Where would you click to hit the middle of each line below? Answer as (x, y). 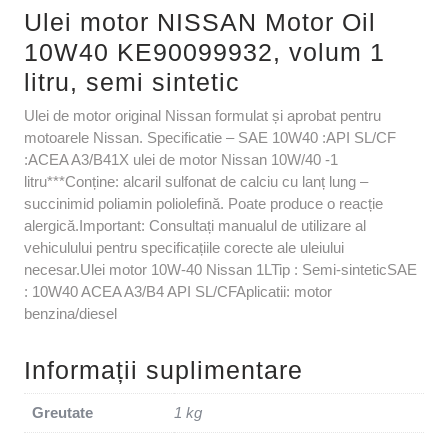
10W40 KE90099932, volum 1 (204, 52)
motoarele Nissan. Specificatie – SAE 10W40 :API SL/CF (210, 138)
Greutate (62, 413)
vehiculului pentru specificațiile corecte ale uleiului (184, 248)
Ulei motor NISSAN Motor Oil (200, 22)
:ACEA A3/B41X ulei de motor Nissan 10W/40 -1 (181, 160)
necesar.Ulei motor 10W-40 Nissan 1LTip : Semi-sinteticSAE (220, 270)
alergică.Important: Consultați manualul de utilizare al (195, 226)
